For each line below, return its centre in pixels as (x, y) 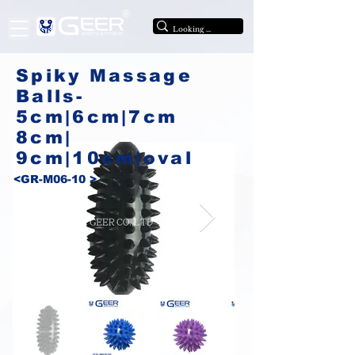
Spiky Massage (104, 76)
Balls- (50, 96)
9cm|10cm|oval (105, 158)
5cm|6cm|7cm (97, 117)
